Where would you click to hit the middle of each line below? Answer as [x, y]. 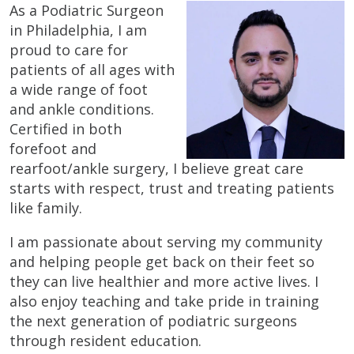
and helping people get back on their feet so [162, 261]
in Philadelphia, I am [78, 30]
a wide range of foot [79, 89]
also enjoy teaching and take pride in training [164, 301]
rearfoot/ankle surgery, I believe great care [156, 168]
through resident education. [105, 340]
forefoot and [53, 148]
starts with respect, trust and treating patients [172, 188]
